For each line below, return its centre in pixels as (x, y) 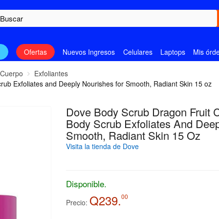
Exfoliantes (51, 74)
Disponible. (86, 184)
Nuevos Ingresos (89, 52)
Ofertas (35, 52)
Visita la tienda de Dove (102, 146)
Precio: (77, 203)
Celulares (138, 52)
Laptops (173, 52)
